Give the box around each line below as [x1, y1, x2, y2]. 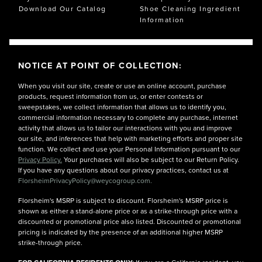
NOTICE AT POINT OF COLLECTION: [18, 59, 182, 72]
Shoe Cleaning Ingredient [140, 4, 241, 14]
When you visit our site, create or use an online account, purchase [18, 81, 226, 91]
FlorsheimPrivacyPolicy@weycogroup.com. [18, 175, 152, 186]
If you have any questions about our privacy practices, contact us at [18, 165, 229, 175]
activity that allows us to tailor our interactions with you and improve [18, 123, 232, 133]
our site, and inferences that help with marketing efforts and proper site [18, 133, 243, 144]
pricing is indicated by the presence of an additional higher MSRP [18, 227, 223, 237]
